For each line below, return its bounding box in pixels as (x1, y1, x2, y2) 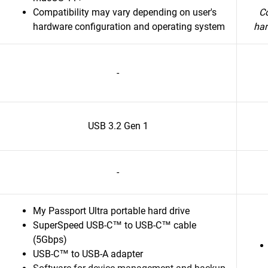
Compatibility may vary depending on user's (33, 7, 217, 18)
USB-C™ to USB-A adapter (33, 248, 143, 260)
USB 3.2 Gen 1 (87, 120, 148, 132)
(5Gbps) (33, 234, 67, 245)
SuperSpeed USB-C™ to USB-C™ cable (33, 220, 196, 231)
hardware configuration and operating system (33, 21, 225, 32)
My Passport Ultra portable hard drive (33, 205, 190, 217)
